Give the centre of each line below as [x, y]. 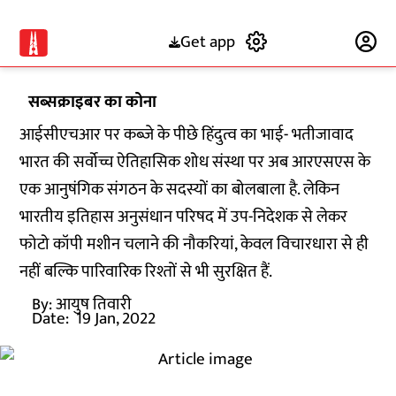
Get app [207, 42]
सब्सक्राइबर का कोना [93, 102]
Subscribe [312, 42]
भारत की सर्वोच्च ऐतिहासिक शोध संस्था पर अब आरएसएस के [195, 162]
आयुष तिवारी [94, 305]
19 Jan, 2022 [116, 319]
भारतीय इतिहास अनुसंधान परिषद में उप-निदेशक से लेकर [184, 217]
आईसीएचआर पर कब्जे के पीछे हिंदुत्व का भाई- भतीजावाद [187, 135]
